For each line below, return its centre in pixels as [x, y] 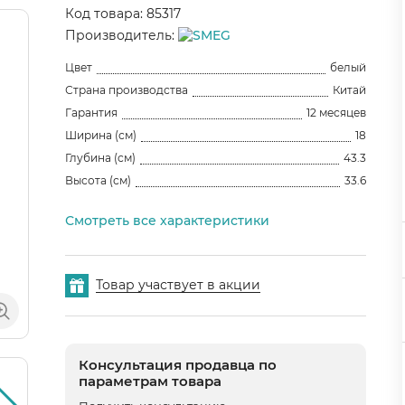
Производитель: [121, 35]
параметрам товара [150, 381]
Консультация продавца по [177, 364]
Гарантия [91, 112]
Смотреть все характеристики [167, 220]
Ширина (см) [100, 135]
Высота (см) [98, 180]
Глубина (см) [100, 157]
